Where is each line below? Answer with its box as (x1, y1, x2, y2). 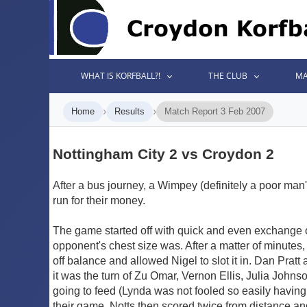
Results (114, 106, 145, 116)
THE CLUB (208, 70, 248, 82)
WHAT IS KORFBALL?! (81, 70, 161, 82)
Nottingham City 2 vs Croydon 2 (53, 145, 274, 162)
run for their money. (53, 194, 145, 206)
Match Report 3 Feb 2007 (164, 106, 265, 116)
